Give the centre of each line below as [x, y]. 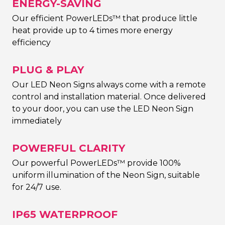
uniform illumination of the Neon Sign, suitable [106, 175]
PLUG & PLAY [48, 70]
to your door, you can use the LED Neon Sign [103, 108]
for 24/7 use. [37, 187]
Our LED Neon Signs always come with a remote [109, 84]
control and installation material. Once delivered [109, 96]
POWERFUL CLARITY [69, 148]
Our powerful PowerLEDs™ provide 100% [96, 163]
